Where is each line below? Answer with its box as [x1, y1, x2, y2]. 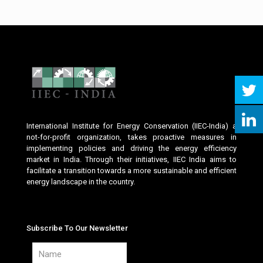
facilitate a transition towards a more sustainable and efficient [26, 166, 237, 175]
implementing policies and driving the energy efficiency [26, 144, 237, 153]
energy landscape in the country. [26, 177, 135, 186]
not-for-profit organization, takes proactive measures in [26, 133, 237, 141]
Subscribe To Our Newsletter [26, 224, 128, 232]
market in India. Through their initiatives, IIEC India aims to [26, 155, 237, 164]
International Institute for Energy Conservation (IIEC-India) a [26, 122, 237, 130]
